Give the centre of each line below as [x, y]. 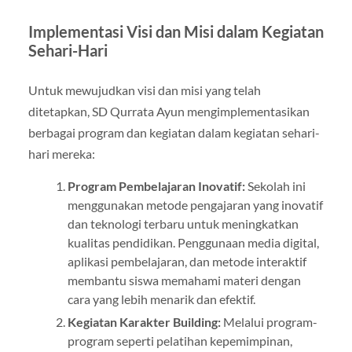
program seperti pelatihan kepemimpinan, [180, 341]
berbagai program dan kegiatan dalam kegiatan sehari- [174, 132]
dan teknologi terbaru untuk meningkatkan [183, 224]
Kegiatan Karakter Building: [144, 322]
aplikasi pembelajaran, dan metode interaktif [187, 262]
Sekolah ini [275, 186]
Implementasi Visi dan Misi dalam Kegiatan [176, 31]
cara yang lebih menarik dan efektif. [161, 299]
